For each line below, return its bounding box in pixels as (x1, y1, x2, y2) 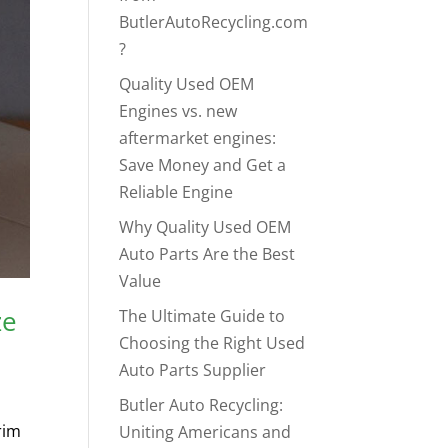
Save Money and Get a (119, 154, 287, 177)
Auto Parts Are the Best (119, 243, 296, 266)
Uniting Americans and (119, 421, 292, 444)
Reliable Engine (119, 181, 234, 204)
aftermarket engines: (119, 127, 277, 150)
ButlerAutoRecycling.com (119, 11, 309, 34)
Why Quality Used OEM (119, 216, 292, 239)
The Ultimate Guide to (119, 305, 286, 328)
